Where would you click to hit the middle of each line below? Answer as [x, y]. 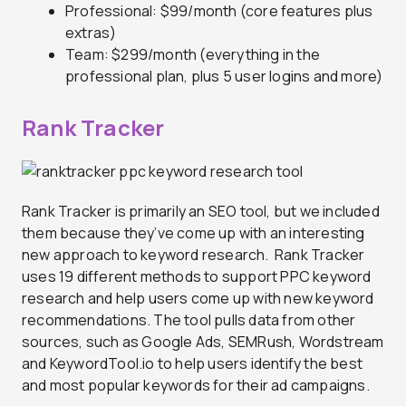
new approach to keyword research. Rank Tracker [193, 254]
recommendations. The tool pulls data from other [189, 319]
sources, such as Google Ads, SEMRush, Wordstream [203, 341]
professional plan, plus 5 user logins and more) [224, 77]
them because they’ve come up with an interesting [193, 232]
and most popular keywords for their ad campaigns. [196, 385]
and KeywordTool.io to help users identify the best [193, 363]
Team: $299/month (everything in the [193, 55]
